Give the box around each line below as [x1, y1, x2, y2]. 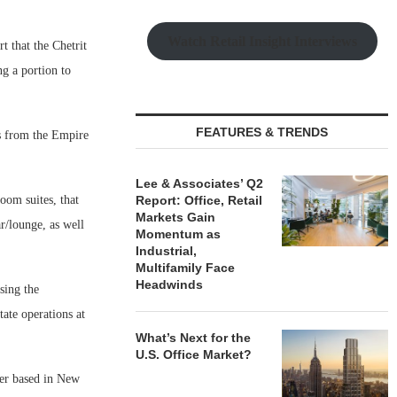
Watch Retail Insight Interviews [167, 33, 357, 49]
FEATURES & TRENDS [196, 125, 329, 139]
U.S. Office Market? [136, 347, 253, 362]
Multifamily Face [136, 261, 236, 275]
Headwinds [136, 277, 204, 292]
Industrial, [136, 244, 198, 258]
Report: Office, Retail [136, 193, 263, 207]
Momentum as [136, 227, 222, 241]
